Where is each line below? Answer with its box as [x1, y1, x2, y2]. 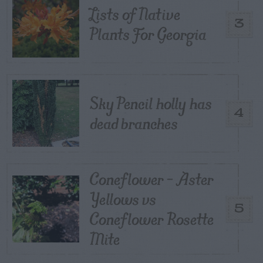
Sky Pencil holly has [90, 89, 212, 117]
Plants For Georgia [90, 20, 206, 48]
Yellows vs [90, 185, 156, 213]
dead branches [90, 109, 178, 137]
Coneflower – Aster [90, 165, 214, 193]
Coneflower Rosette [90, 205, 214, 232]
